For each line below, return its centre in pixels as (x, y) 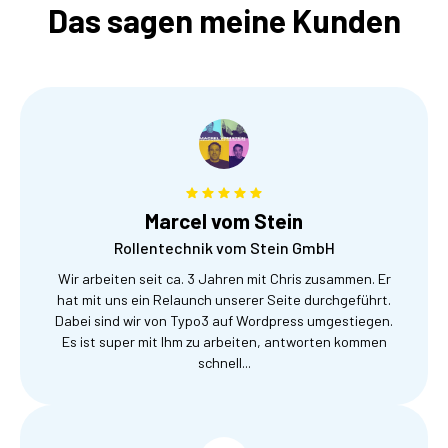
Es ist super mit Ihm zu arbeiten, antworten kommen (224, 341)
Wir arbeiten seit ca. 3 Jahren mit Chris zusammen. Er (224, 278)
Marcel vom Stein (224, 220)
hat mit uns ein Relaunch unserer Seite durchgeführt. (224, 299)
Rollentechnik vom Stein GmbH (224, 247)
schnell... (224, 362)
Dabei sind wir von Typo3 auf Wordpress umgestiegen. (224, 320)
